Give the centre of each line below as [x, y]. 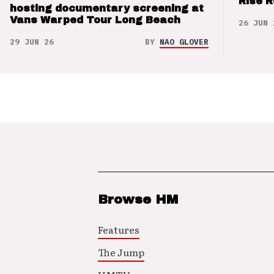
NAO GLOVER [184, 42]
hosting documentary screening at [107, 8]
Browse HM [138, 200]
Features [119, 230]
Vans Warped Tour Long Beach [95, 20]
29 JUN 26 [32, 42]
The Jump [121, 252]
